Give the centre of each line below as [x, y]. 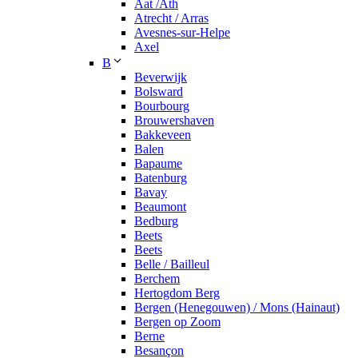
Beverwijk [161, 78]
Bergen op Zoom [177, 322]
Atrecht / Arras [171, 18]
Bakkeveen [163, 135]
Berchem [157, 279]
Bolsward [159, 92]
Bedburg [156, 221]
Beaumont [160, 207]
